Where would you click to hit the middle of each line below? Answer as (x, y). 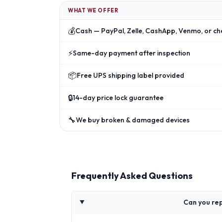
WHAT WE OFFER (93, 10)
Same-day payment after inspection (132, 53)
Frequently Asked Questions (132, 176)
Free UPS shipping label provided (131, 75)
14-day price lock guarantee (118, 98)
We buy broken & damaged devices (133, 120)
